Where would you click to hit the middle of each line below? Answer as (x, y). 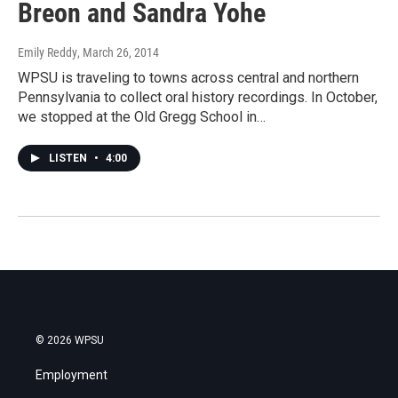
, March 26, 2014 (118, 53)
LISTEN (69, 159)
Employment (72, 375)
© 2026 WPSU (70, 341)
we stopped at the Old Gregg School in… (142, 117)
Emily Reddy (48, 53)
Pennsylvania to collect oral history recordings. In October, (198, 98)
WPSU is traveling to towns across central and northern (188, 78)
